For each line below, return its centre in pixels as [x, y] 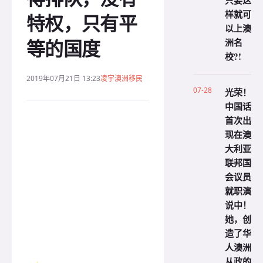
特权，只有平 [82, 23]
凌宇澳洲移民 [122, 78]
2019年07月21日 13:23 [63, 78]
